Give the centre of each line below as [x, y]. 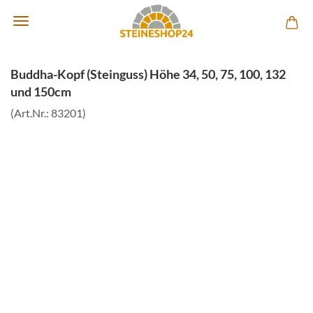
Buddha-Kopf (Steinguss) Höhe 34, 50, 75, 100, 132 [148, 74]
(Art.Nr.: [31, 113]
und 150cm [41, 92]
